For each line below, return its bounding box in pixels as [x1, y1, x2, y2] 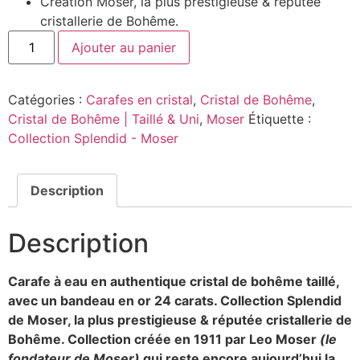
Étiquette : [248, 111, 311, 128]
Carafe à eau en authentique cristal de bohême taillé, [8, 273, 339, 290]
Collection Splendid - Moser [8, 130, 178, 147]
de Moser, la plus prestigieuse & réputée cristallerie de [8, 312, 352, 329]
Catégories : [8, 92, 86, 108]
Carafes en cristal [86, 92, 193, 108]
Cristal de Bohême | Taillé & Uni [8, 111, 199, 128]
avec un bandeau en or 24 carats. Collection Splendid [8, 292, 342, 309]
